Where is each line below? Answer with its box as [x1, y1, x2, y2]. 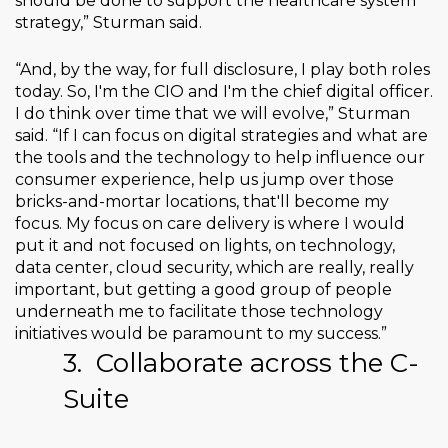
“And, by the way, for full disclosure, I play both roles [15, 60, 430, 80]
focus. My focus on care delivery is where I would [15, 214, 405, 234]
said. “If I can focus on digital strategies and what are [15, 126, 428, 146]
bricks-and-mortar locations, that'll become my [15, 192, 389, 212]
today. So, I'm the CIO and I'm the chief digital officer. [15, 82, 433, 102]
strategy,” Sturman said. [15, 13, 202, 33]
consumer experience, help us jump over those [15, 170, 394, 190]
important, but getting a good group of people [15, 280, 392, 300]
